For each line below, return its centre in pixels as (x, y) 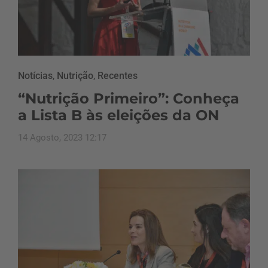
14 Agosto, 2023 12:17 (62, 137)
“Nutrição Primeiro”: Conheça (129, 98)
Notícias (35, 75)
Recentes (118, 75)
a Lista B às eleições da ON (118, 115)
